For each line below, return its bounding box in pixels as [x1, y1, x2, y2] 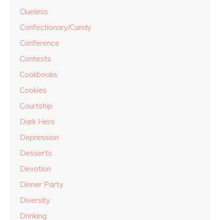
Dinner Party [20, 180, 63, 190]
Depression [20, 133, 59, 142]
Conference [20, 38, 59, 48]
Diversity [20, 195, 50, 205]
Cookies [20, 85, 47, 95]
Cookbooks [20, 70, 57, 80]
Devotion [20, 164, 51, 174]
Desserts [20, 148, 52, 158]
